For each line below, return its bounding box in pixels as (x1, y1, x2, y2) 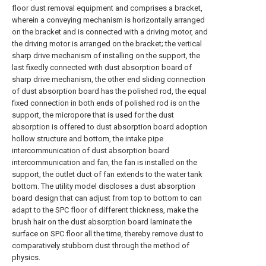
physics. (12, 253, 40, 262)
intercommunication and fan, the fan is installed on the (12, 158, 197, 167)
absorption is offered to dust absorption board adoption (12, 122, 207, 131)
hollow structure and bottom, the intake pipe (12, 134, 163, 143)
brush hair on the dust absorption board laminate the (12, 217, 192, 226)
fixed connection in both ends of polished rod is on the (12, 99, 199, 107)
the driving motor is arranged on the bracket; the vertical (12, 39, 202, 48)
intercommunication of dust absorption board (12, 146, 169, 155)
